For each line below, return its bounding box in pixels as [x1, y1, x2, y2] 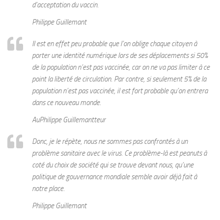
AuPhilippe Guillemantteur [32, 115, 106, 124]
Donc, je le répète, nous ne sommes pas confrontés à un [32, 137, 188, 146]
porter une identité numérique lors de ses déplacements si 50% [32, 51, 208, 60]
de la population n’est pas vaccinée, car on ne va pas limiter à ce [32, 62, 210, 72]
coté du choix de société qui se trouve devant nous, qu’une [32, 161, 193, 169]
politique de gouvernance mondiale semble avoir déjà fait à [32, 172, 197, 181]
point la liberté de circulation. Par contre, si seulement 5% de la [32, 74, 206, 83]
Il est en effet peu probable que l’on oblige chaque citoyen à [32, 39, 197, 48]
